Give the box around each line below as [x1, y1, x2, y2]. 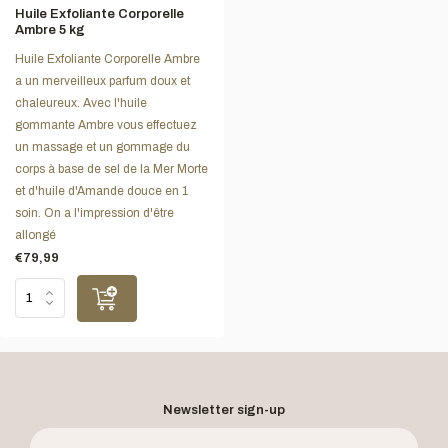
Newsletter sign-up [163, 403, 285, 417]
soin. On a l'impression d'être [15, 205, 174, 220]
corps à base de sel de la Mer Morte [15, 161, 208, 176]
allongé [15, 227, 56, 242]
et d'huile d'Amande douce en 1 [15, 183, 188, 198]
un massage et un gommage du [15, 139, 190, 154]
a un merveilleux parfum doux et [15, 73, 190, 88]
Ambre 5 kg [15, 22, 85, 37]
